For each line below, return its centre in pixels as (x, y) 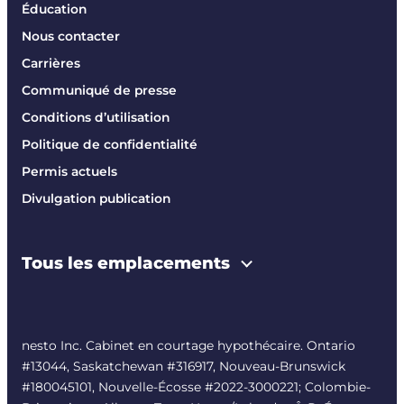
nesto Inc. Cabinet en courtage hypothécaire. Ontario (188, 346)
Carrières (51, 64)
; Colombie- (335, 387)
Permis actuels (69, 172)
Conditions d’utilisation (96, 118)
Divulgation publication (96, 199)
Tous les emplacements (128, 263)
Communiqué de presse (99, 91)
